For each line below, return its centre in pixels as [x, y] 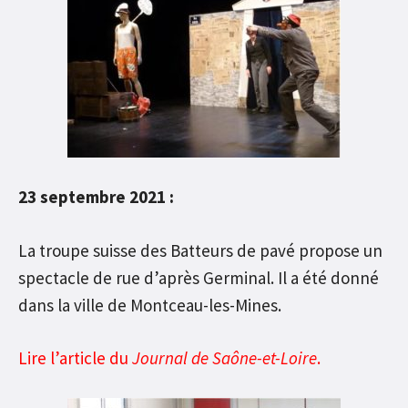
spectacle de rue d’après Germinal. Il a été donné [199, 277]
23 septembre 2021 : [96, 197]
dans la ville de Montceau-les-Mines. [150, 305]
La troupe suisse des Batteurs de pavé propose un [200, 250]
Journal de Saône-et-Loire [224, 358]
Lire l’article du [75, 358]
